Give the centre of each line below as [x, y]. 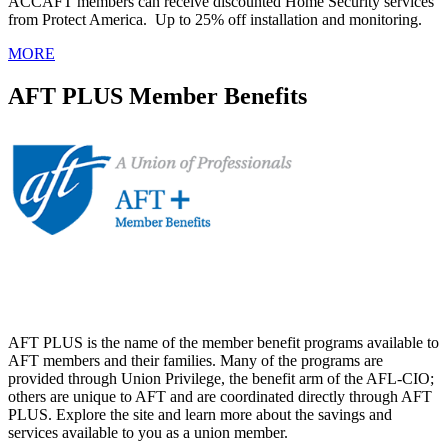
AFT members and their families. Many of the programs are [195, 360]
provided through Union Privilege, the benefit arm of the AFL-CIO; [221, 378]
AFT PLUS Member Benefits [157, 95]
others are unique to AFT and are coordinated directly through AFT [220, 396]
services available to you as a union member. [148, 432]
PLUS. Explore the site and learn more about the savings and [200, 414]
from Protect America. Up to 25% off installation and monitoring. [215, 20]
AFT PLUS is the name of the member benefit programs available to [223, 342]
